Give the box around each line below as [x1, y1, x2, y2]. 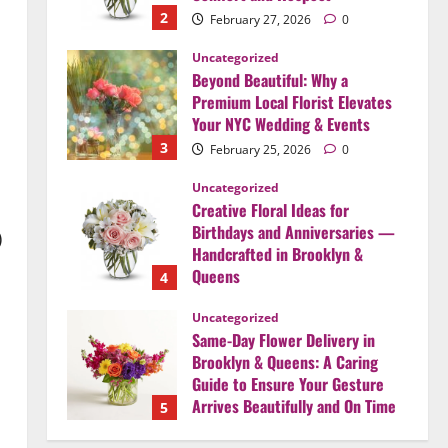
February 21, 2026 [206, 422, 314, 440]
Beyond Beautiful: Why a [191, 67, 348, 92]
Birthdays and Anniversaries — [191, 219, 395, 244]
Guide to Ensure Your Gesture [191, 371, 384, 396]
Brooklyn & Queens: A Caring [191, 349, 378, 374]
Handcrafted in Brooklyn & [191, 241, 363, 266]
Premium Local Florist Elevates [191, 89, 392, 114]
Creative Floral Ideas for [191, 197, 349, 222]
